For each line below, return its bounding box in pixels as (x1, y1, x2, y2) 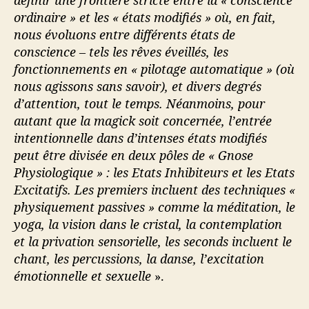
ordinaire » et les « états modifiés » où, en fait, (14, 8, 276, 26)
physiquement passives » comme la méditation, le (14, 198, 295, 215)
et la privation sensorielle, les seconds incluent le (14, 232, 292, 250)
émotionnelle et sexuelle (14, 267, 154, 284)
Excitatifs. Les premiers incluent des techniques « (14, 181, 295, 198)
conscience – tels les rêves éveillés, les (14, 43, 228, 60)
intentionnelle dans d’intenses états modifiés (14, 129, 267, 146)
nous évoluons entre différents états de (14, 26, 235, 43)
